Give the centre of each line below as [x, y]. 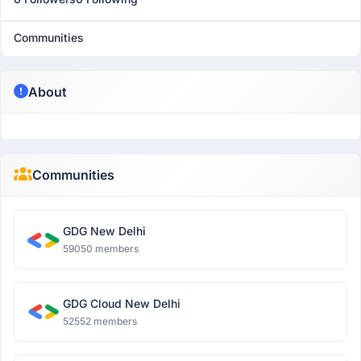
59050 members [101, 249]
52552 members [100, 321]
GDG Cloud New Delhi [122, 303]
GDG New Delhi [104, 231]
